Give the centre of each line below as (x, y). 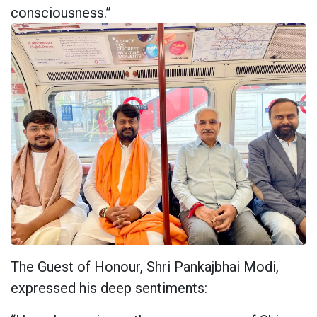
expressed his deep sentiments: (109, 288)
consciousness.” (61, 12)
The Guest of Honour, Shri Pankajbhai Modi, (145, 267)
